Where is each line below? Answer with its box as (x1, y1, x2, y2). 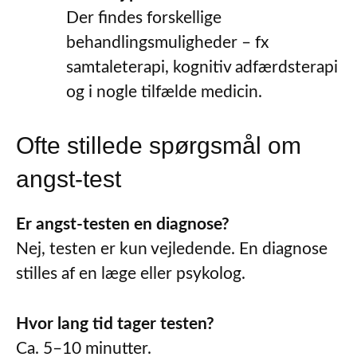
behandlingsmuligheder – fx (66, 33, 269, 51)
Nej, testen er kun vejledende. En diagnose (16, 241, 328, 258)
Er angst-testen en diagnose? (16, 216, 229, 233)
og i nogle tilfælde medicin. (66, 83, 262, 100)
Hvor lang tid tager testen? (16, 315, 214, 332)
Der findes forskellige (66, 9, 222, 26)
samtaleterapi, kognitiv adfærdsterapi (66, 58, 338, 76)
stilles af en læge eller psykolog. (16, 265, 245, 283)
